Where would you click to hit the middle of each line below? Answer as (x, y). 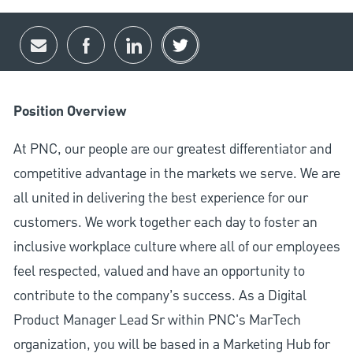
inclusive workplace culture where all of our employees (176, 247)
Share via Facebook (141, 51)
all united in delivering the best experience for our (160, 199)
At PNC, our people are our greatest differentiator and (172, 150)
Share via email (89, 51)
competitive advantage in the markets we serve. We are (176, 174)
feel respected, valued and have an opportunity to (159, 272)
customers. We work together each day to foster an (165, 223)
